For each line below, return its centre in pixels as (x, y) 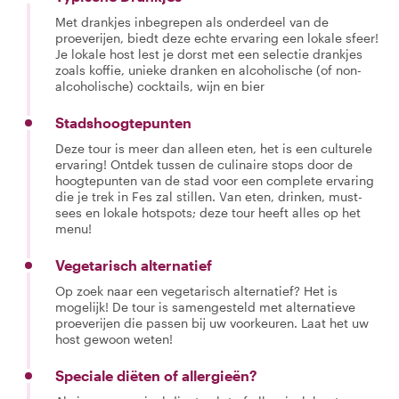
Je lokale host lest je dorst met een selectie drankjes (209, 54)
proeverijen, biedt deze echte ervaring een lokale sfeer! (217, 38)
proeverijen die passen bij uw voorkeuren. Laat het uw (212, 323)
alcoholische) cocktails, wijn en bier (160, 86)
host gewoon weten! (114, 339)
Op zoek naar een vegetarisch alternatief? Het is (196, 291)
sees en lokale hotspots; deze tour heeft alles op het (208, 212)
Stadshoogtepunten (123, 122)
